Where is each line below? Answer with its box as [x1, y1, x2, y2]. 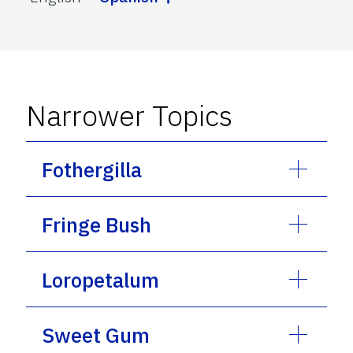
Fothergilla [42, 155, 143, 183]
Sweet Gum [42, 321, 150, 348]
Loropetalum [42, 266, 160, 293]
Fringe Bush [42, 210, 152, 238]
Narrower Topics [26, 96, 233, 134]
